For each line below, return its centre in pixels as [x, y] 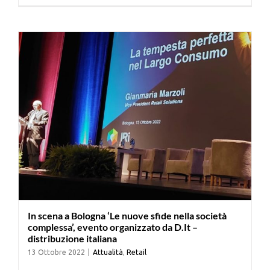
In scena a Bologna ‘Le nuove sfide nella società [127, 215]
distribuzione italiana [72, 238]
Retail [137, 252]
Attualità [108, 252]
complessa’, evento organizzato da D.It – [113, 227]
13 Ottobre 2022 [56, 252]
